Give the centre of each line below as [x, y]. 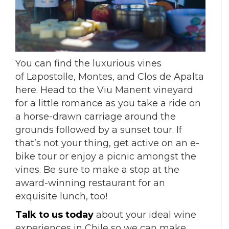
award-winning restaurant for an [90, 183]
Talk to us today [54, 214]
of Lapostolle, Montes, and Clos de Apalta [110, 76]
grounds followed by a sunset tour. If [99, 130]
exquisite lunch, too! [63, 196]
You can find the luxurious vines [88, 63]
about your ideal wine [145, 214]
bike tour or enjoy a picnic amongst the [106, 156]
